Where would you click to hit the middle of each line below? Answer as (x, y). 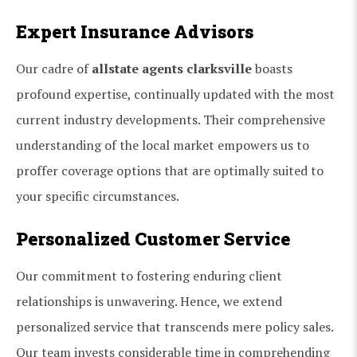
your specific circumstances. (98, 196)
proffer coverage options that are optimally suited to (170, 170)
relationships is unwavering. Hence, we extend (149, 301)
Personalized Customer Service (153, 238)
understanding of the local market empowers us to (163, 145)
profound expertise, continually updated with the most (175, 94)
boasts (272, 68)
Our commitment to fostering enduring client (149, 275)
